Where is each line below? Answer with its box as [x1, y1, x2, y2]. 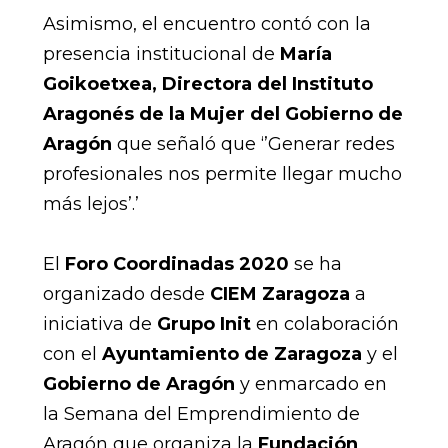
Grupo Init [156, 312, 251, 335]
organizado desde [42, 282, 210, 305]
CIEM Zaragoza [209, 282, 350, 305]
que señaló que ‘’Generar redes [111, 132, 395, 155]
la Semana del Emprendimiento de [42, 402, 360, 425]
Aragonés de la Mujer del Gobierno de [42, 102, 403, 125]
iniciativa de [42, 312, 157, 335]
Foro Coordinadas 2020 [64, 252, 289, 275]
